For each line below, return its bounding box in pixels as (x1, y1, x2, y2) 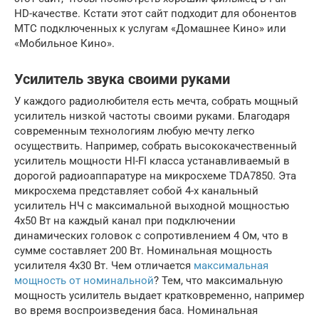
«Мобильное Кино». (14, 36, 115, 50)
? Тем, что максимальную (154, 273, 283, 287)
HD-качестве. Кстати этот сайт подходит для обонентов (14, 6, 297, 20)
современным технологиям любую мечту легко (14, 124, 255, 137)
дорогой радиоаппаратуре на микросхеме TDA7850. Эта (14, 169, 296, 182)
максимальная (194, 258, 268, 272)
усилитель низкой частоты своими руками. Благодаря (14, 109, 290, 122)
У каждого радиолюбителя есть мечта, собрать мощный (14, 94, 298, 108)
